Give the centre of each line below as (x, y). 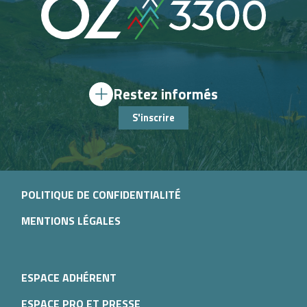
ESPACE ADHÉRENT (69, 278)
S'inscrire (153, 118)
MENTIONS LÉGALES (71, 220)
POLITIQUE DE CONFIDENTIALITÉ (101, 194)
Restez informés (165, 94)
